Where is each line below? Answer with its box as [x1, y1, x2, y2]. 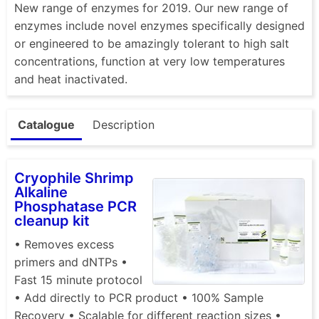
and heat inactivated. [14, 71, 127, 86]
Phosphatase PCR [14, 197, 137, 215]
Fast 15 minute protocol [14, 272, 142, 287]
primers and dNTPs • [14, 254, 127, 269]
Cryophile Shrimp [14, 169, 134, 187]
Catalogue [18, 117, 75, 132]
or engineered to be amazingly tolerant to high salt [14, 36, 289, 51]
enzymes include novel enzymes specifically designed [14, 18, 305, 33]
